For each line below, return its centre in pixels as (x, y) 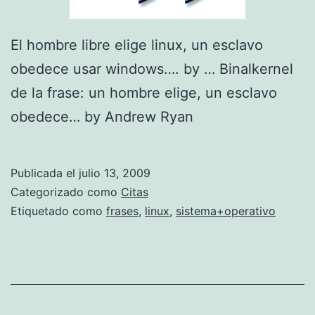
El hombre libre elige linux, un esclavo (137, 45)
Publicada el (45, 173)
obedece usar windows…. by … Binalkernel (152, 69)
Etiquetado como (58, 211)
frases (122, 211)
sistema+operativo (226, 211)
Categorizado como (66, 192)
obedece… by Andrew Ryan (102, 117)
